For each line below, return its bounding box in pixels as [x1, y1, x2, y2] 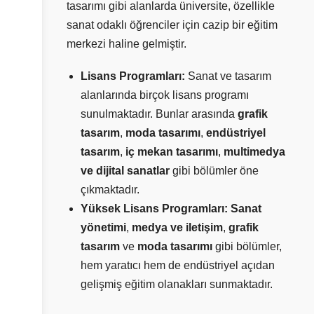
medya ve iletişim [132, 221, 223, 234]
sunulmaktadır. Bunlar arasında [81, 108, 238, 121]
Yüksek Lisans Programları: [81, 203, 228, 215]
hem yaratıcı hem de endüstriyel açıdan [81, 259, 275, 272]
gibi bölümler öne [170, 165, 259, 177]
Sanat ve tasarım [185, 70, 271, 83]
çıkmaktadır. [81, 184, 139, 196]
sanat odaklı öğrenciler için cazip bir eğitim [67, 18, 278, 31]
